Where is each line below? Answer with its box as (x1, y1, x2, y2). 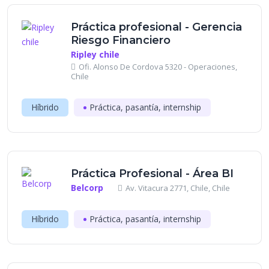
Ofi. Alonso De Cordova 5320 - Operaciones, (79, 61, 237, 72)
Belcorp (71, 182, 103, 193)
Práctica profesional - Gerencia (71, 20, 242, 34)
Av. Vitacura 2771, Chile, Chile (125, 183, 230, 193)
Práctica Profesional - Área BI (71, 167, 234, 180)
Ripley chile (71, 49, 119, 60)
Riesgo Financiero (71, 34, 171, 47)
